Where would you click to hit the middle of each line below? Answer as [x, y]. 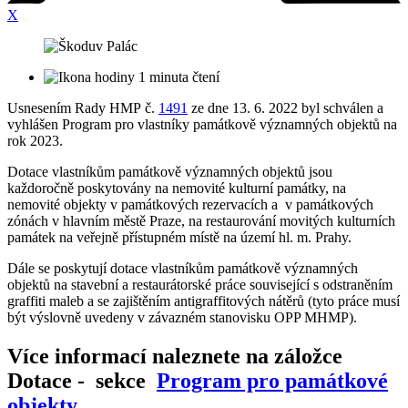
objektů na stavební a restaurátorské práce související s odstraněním [200, 285]
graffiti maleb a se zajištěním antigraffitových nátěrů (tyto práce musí [204, 301]
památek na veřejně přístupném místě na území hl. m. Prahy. [179, 238]
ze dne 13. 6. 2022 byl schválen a [286, 108]
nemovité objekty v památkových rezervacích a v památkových [190, 205]
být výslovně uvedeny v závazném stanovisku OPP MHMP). [182, 318]
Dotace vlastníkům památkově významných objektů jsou [170, 172]
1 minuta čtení [177, 77]
